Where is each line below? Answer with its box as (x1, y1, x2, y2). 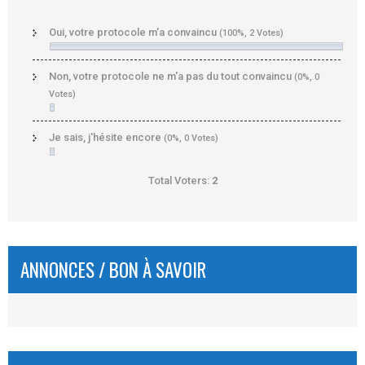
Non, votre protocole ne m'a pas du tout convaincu (49, 70, 294, 83)
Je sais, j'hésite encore (49, 131, 164, 144)
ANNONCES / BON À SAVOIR (20, 256, 206, 284)
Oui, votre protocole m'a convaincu (49, 26, 219, 39)
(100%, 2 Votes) (219, 28, 284, 39)
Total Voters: (147, 174, 212, 187)
